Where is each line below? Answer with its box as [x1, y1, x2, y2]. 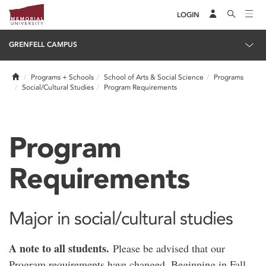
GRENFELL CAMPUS [9, 40, 77, 49]
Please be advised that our [109, 241, 225, 255]
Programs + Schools [31, 73, 94, 81]
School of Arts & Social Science [104, 73, 204, 81]
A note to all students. [9, 240, 109, 256]
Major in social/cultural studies [9, 207, 233, 229]
